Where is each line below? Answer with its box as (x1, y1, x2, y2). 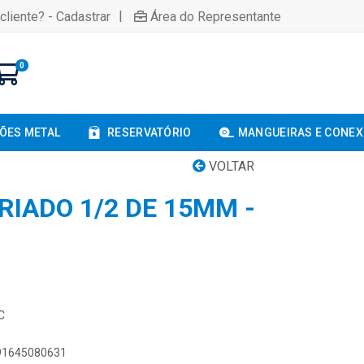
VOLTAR (206, 158, 254, 174)
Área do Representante (150, 8, 281, 24)
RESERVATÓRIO (107, 126, 192, 139)
